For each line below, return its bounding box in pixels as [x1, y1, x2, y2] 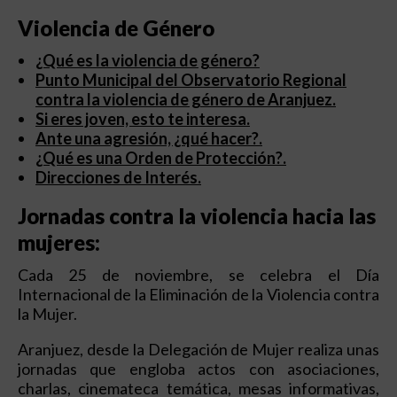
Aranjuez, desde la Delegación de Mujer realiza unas [18, 339, 379, 359]
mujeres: [18, 230, 100, 255]
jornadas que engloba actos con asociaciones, [18, 359, 379, 378]
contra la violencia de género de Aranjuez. [35, 90, 336, 109]
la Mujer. [18, 304, 77, 323]
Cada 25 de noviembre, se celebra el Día [18, 265, 379, 284]
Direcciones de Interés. [35, 167, 201, 187]
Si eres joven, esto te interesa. [35, 109, 250, 128]
